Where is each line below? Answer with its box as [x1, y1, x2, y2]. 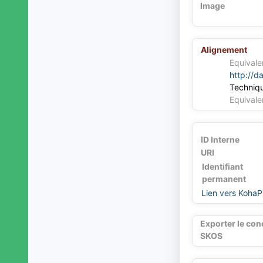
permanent [201, 174, 246, 184]
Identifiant [201, 161, 243, 172]
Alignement [200, 45, 247, 55]
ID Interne [200, 134, 240, 145]
